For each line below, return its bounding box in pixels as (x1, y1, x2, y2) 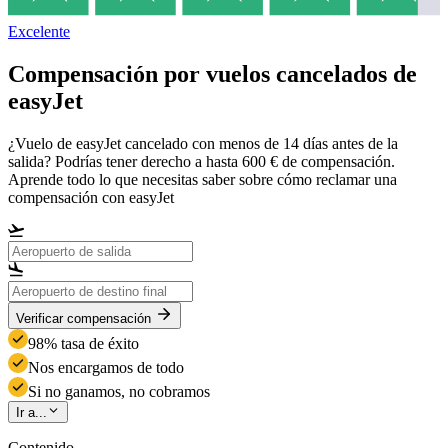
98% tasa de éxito (28, 334, 139, 352)
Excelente (8, 23, 70, 41)
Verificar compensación (16, 310, 151, 326)
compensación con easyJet (8, 188, 174, 206)
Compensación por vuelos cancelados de (8, 61, 417, 88)
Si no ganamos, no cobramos (28, 382, 210, 400)
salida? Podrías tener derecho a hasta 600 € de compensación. (8, 152, 395, 170)
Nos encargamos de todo (28, 358, 184, 376)
